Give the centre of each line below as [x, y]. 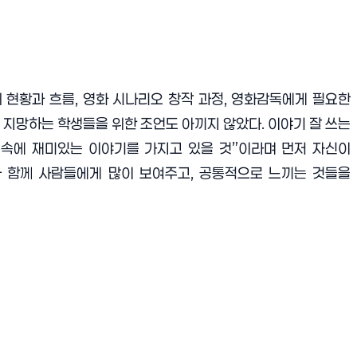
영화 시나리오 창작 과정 [153, 99]
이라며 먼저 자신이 [294, 148]
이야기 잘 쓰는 [309, 124]
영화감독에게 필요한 [291, 99]
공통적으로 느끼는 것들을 [275, 173]
